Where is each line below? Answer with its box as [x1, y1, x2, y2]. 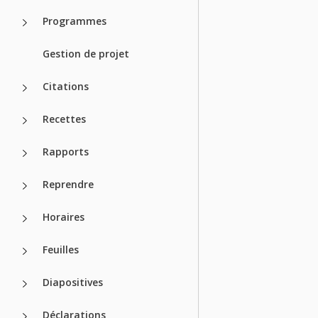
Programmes [43, 13, 106, 28]
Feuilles [43, 242, 79, 256]
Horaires [43, 209, 84, 224]
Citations [43, 79, 89, 93]
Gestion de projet [43, 46, 129, 60]
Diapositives [43, 275, 103, 289]
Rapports [43, 144, 89, 158]
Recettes [43, 111, 86, 126]
